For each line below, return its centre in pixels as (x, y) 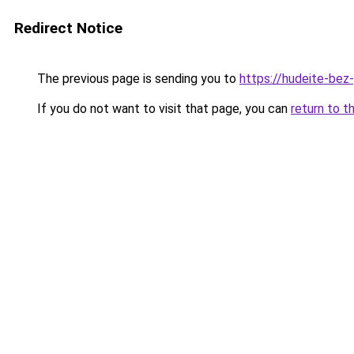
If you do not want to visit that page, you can (162, 109)
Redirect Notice (68, 28)
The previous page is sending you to (137, 79)
